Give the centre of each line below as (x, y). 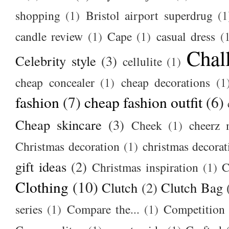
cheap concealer (55, 82)
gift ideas (41, 166)
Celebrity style (56, 60)
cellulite (142, 61)
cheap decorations (166, 82)
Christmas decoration (67, 146)
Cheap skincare (59, 124)
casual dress (186, 36)
